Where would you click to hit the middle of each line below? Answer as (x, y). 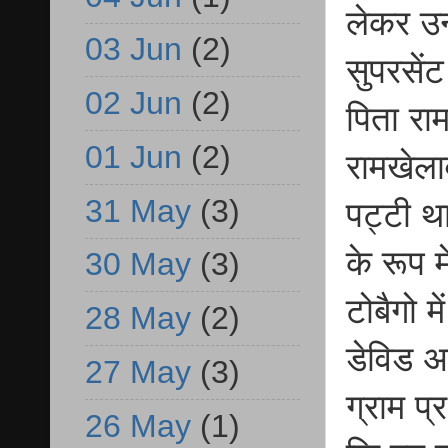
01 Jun (133, 156)
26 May (138, 425)
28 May (138, 318)
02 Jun (133, 103)
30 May (138, 264)
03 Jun (133, 49)
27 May (138, 371)
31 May (138, 210)
